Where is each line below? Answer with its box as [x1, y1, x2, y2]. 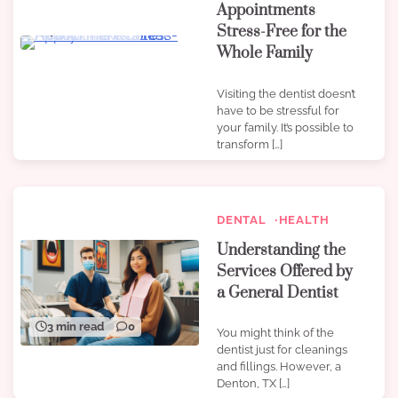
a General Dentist [217, 283, 338, 303]
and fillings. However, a [217, 360, 341, 374]
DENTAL [217, 212, 267, 227]
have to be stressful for [217, 103, 339, 117]
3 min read [47, 319, 104, 333]
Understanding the [217, 240, 346, 260]
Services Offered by [217, 261, 353, 282]
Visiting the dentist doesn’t [217, 86, 355, 100]
